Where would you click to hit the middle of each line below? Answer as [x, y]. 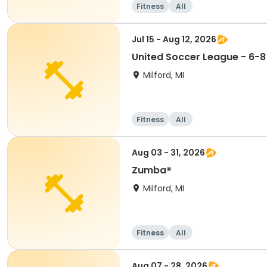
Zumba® [152, 170]
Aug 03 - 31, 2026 [168, 153]
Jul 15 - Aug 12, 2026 [174, 39]
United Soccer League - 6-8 [199, 57]
